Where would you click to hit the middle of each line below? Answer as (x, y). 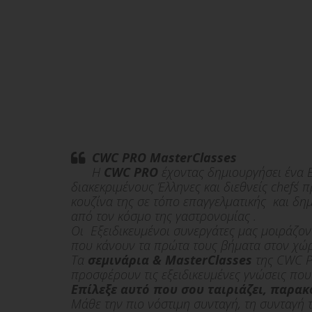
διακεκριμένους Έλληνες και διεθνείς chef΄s (185, 187)
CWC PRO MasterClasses (164, 158)
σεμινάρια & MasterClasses (170, 260)
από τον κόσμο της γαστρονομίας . (164, 216)
